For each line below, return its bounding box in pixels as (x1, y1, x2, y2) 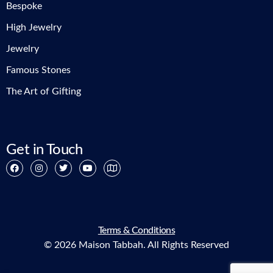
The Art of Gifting (6, 87, 81, 97)
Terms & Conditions (97, 225, 175, 236)
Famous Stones (6, 65, 71, 76)
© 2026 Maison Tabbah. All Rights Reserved (44, 240, 229, 250)
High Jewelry (6, 23, 62, 33)
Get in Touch (6, 143, 82, 158)
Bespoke (6, 1, 42, 12)
